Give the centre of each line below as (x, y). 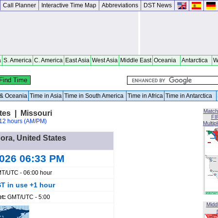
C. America (48, 60)
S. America (18, 60)
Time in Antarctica (190, 96)
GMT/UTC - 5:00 (29, 197)
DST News (158, 5)
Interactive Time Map (69, 5)
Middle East (136, 60)
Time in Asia (46, 96)
